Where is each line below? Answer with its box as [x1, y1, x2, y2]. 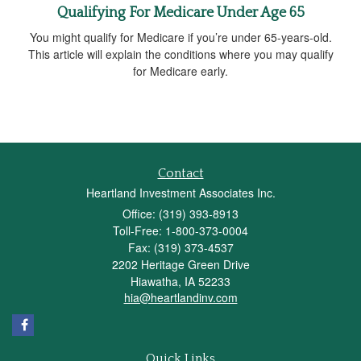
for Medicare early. [133, 62, 228, 79]
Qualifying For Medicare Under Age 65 [56, 4, 305, 21]
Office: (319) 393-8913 [122, 205, 239, 222]
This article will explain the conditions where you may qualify [27, 45, 334, 62]
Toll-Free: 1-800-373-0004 [113, 222, 248, 239]
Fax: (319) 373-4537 [127, 239, 234, 255]
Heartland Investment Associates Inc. [85, 184, 276, 201]
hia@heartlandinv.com [123, 288, 238, 305]
